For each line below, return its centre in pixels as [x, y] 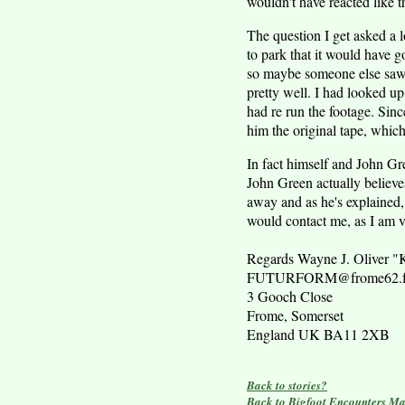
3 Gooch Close [290, 296]
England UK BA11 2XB [318, 334]
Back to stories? [287, 385]
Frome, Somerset [295, 315]
